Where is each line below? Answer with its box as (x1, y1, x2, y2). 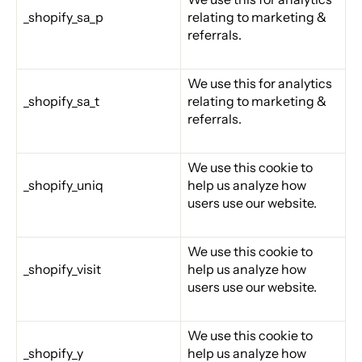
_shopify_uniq (23, 176, 103, 193)
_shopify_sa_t (23, 92, 99, 109)
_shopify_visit (23, 260, 101, 277)
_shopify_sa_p (23, 8, 103, 25)
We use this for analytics (187, 74, 332, 91)
